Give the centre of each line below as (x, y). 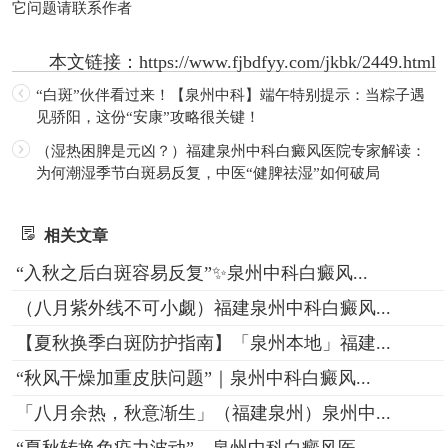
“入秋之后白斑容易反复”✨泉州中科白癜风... (191, 272)
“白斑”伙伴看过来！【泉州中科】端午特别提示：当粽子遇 (230, 94)
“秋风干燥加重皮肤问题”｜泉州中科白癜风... (193, 377)
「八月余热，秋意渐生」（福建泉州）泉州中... (203, 412)
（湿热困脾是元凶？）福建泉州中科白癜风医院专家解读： (230, 150)
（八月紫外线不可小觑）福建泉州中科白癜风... (203, 307)
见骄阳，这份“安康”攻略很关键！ (147, 116)
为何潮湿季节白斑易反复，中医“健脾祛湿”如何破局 (207, 172)
